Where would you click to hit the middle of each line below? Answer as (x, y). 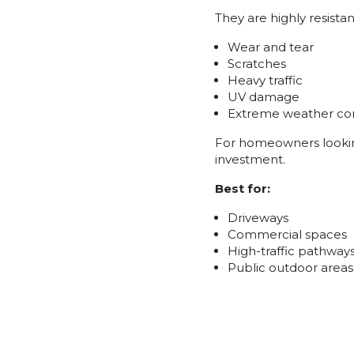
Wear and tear (271, 47)
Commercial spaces (287, 234)
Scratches (257, 63)
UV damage (264, 96)
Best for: (243, 188)
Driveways (258, 217)
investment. (250, 159)
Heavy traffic (265, 80)
